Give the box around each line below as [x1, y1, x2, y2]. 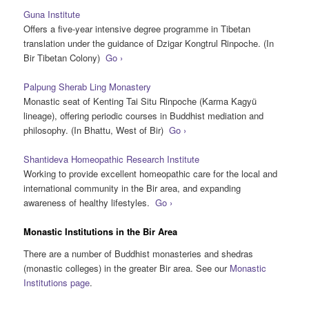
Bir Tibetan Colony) [23, 50, 106, 64]
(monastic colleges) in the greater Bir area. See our [23, 261, 230, 275]
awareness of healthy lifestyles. [23, 196, 156, 210]
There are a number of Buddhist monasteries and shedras [23, 246, 254, 260]
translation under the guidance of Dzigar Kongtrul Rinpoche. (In [23, 36, 275, 50]
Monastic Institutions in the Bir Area [23, 225, 178, 239]
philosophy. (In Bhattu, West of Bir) [23, 123, 170, 137]
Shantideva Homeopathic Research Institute [23, 152, 200, 166]
